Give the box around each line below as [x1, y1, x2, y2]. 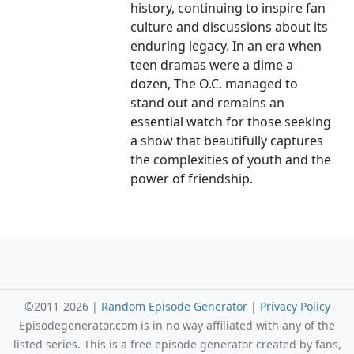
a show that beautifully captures [130, 132, 324, 150]
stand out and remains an [130, 94, 285, 112]
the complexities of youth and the [130, 151, 332, 169]
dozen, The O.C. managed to [130, 75, 299, 93]
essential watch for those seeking [130, 113, 332, 131]
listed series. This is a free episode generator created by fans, [13, 337, 341, 352]
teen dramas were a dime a [130, 56, 294, 74]
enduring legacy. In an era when [130, 37, 322, 55]
